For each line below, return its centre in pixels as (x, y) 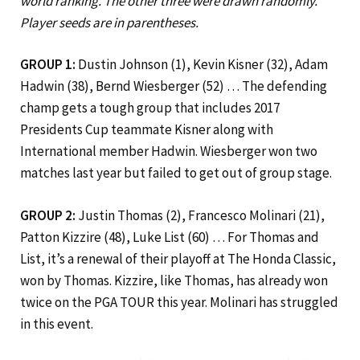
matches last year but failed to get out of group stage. (176, 173)
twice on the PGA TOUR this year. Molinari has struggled (179, 302)
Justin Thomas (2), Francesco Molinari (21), (200, 215)
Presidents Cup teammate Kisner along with (147, 130)
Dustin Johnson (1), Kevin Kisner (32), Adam (202, 65)
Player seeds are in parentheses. (109, 22)
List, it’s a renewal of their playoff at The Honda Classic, (178, 258)
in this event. (57, 323)
